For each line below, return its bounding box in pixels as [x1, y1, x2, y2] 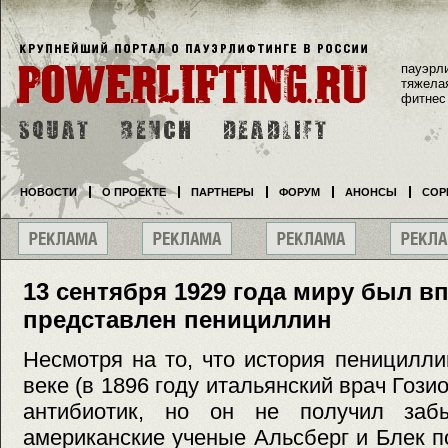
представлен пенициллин [23, 306, 332, 333]
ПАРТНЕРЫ [191, 186, 254, 198]
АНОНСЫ [345, 186, 397, 198]
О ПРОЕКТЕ [102, 186, 166, 198]
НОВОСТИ [20, 186, 77, 198]
